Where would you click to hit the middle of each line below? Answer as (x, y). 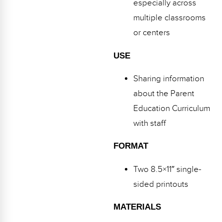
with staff (149, 124)
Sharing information (168, 79)
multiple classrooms (169, 18)
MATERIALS (137, 207)
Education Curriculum (171, 109)
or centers (151, 33)
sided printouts (161, 184)
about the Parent (164, 94)
